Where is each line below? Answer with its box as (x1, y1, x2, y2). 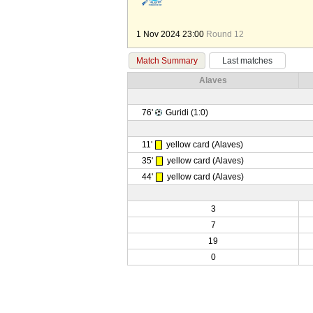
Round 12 (205, 29, 244, 39)
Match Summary (136, 56, 198, 66)
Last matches (222, 56, 272, 66)
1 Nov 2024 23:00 (136, 29, 206, 39)
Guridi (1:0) (163, 108, 208, 117)
